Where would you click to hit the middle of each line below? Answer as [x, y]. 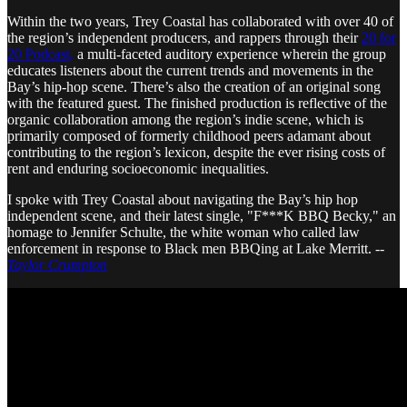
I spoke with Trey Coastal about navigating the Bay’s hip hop [183, 199]
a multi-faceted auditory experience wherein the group [230, 54]
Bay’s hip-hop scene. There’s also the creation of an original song [194, 86]
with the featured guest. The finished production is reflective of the [197, 103]
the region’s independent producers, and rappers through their [184, 37]
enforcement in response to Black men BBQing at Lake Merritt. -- [196, 248]
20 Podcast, [40, 54]
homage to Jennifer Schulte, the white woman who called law [184, 232]
